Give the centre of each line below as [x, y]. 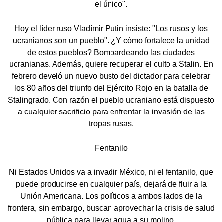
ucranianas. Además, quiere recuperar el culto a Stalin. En [111, 64]
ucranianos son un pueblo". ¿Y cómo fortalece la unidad [111, 41]
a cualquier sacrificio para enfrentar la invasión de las [111, 112]
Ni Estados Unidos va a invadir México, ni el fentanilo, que [111, 172]
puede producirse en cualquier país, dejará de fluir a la [111, 184]
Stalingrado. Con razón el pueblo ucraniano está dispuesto [111, 100]
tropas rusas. [111, 124]
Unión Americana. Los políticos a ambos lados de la [111, 196]
